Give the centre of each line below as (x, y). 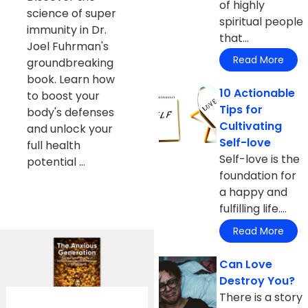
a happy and (254, 192)
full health (53, 145)
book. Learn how (70, 79)
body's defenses (70, 112)
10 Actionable (257, 93)
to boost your (63, 96)
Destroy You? (257, 280)
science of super (71, 13)
